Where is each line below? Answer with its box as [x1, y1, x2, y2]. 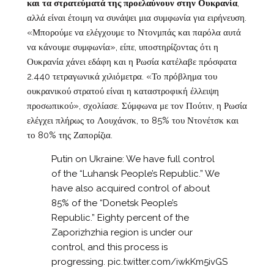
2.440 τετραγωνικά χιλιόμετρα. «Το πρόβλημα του [26, 71, 217, 83]
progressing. [51, 256, 108, 268]
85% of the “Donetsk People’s [51, 198, 177, 209]
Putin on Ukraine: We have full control [51, 154, 215, 165]
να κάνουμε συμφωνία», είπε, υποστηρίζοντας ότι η [26, 42, 218, 53]
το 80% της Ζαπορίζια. [26, 130, 113, 141]
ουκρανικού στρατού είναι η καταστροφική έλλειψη [26, 86, 219, 97]
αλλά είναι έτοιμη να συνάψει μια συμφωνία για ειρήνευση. [26, 12, 246, 24]
